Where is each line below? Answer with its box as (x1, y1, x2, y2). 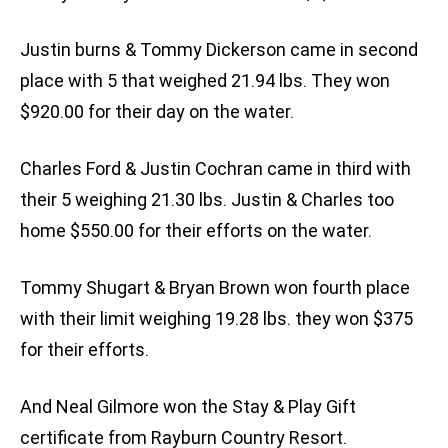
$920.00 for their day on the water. (20, 101, 294, 123)
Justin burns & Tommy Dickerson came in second (20, 39, 418, 61)
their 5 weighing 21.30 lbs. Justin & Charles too (20, 189, 394, 211)
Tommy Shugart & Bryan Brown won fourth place (20, 277, 410, 299)
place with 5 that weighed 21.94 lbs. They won (20, 70, 390, 92)
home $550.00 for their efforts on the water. (20, 220, 372, 242)
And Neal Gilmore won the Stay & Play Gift (20, 396, 356, 418)
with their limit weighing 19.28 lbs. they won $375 (20, 308, 413, 330)
